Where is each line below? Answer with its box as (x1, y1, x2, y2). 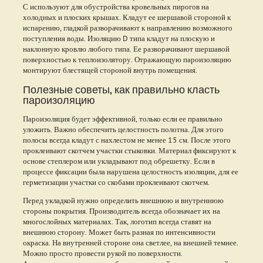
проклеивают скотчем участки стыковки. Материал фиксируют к (22, 146, 236, 156)
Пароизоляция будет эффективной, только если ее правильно (22, 114, 222, 124)
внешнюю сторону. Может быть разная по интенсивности (22, 227, 215, 237)
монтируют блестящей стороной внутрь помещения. (22, 65, 197, 75)
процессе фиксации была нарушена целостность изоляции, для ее (22, 167, 238, 177)
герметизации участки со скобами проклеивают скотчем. (22, 177, 211, 187)
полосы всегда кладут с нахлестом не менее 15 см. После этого (22, 135, 231, 145)
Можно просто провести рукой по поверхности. (22, 248, 183, 258)
